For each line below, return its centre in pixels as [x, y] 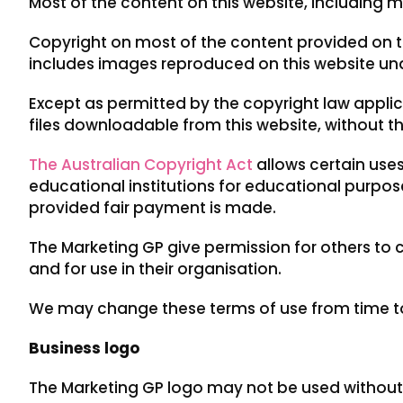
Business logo [84, 348]
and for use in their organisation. [155, 269]
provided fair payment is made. [152, 207]
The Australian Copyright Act [141, 164]
